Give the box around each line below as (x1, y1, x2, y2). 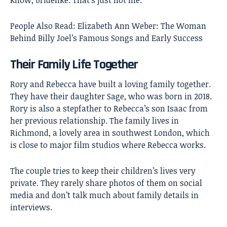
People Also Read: (10, 20, 78, 32)
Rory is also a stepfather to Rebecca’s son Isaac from (10, 102, 208, 114)
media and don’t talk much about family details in (10, 189, 199, 201)
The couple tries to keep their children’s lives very (10, 165, 196, 176)
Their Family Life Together (10, 56, 138, 73)
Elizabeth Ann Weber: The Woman (78, 20, 206, 32)
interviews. (10, 201, 52, 213)
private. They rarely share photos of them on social (10, 177, 202, 188)
